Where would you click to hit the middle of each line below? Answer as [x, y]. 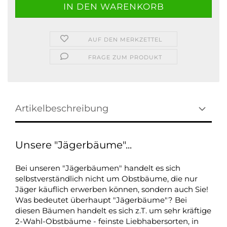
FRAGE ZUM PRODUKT [125, 57]
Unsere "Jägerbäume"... [73, 145]
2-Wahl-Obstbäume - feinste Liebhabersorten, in [107, 221]
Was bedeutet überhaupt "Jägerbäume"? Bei [101, 200]
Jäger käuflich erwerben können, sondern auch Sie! [112, 189]
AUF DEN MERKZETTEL [125, 40]
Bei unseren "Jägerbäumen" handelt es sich [98, 168]
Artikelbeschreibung [62, 108]
